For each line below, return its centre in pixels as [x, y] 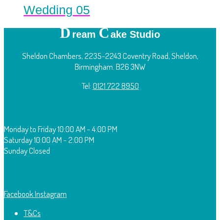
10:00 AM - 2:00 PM [64, 140]
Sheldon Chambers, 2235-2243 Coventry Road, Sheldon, [110, 56]
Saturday [18, 140]
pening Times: [50, 108]
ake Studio [135, 35]
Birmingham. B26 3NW [110, 67]
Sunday [16, 151]
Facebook [19, 194]
